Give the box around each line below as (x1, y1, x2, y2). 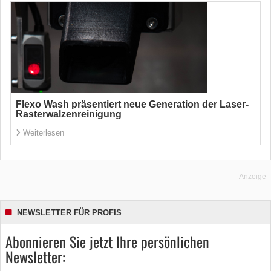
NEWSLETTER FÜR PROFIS (17, 208, 122, 217)
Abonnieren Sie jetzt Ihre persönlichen (5, 230, 209, 252)
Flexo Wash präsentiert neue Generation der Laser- (16, 99, 249, 109)
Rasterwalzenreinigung (16, 109, 122, 119)
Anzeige (239, 172, 266, 181)
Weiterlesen (23, 128, 64, 137)
